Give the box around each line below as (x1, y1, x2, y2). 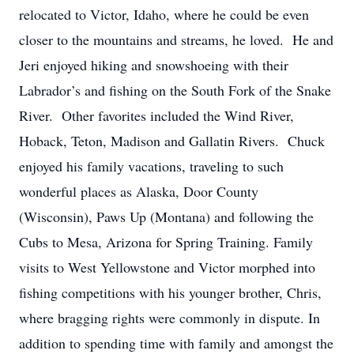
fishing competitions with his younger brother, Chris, (19, 283, 322, 302)
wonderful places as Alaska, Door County (19, 182, 258, 201)
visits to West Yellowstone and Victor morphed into (19, 258, 315, 277)
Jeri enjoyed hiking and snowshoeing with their (19, 55, 288, 74)
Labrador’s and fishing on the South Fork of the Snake (19, 81, 331, 100)
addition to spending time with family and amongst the (19, 333, 333, 352)
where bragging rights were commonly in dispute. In (19, 308, 320, 327)
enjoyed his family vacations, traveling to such (19, 156, 284, 175)
